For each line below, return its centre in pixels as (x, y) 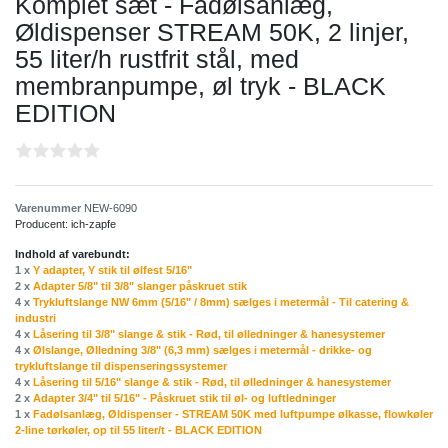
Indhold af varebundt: (72, 254)
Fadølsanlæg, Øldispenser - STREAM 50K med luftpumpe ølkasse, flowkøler (233, 414)
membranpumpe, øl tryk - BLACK (200, 86)
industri (35, 318)
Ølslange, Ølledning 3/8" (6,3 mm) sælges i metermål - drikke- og (202, 350)
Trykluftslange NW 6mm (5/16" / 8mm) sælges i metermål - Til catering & (221, 302)
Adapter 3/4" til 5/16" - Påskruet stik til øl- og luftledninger (184, 398)
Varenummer (49, 208)
